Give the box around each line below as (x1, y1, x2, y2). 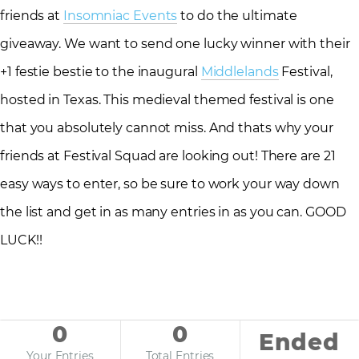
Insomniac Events (63, 7, 178, 23)
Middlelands (200, 63, 279, 79)
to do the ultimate (177, 7, 297, 23)
